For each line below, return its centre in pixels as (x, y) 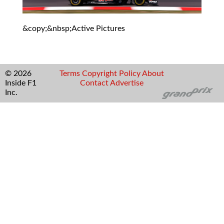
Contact (94, 83)
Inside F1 (21, 83)
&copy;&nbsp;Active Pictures (74, 29)
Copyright (100, 74)
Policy (130, 74)
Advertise (127, 83)
